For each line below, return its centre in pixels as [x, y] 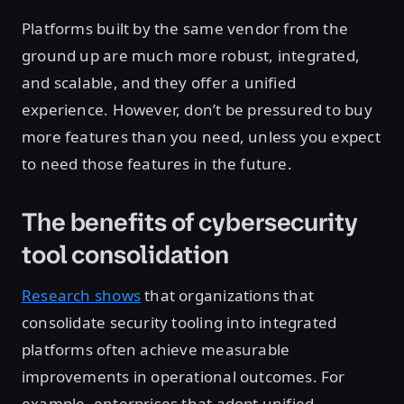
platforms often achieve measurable [156, 350]
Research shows [81, 296]
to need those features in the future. [157, 164]
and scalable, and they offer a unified [159, 83]
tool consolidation [125, 255]
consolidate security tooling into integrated [179, 323]
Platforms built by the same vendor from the [185, 29]
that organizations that [227, 296]
